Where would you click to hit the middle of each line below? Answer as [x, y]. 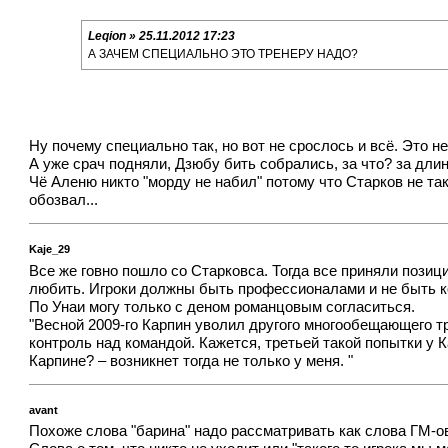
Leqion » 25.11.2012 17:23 [161, 35]
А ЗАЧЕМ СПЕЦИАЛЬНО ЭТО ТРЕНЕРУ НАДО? [222, 53]
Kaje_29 [50, 248]
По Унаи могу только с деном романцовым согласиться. [222, 306]
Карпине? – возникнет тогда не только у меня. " [191, 360]
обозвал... [64, 199]
